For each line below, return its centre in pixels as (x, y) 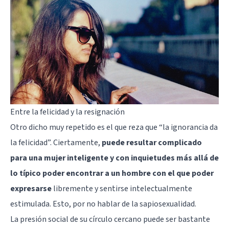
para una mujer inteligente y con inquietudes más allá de (114, 158)
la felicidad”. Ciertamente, (56, 142)
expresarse (31, 188)
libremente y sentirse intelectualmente (122, 188)
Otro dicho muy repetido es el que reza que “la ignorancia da (114, 127)
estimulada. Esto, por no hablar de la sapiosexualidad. (103, 204)
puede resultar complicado (152, 142)
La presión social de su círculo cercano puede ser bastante (110, 219)
